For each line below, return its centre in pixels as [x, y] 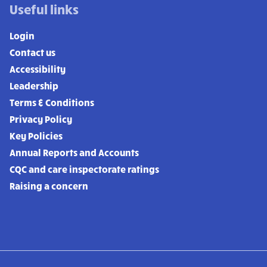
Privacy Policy [41, 119]
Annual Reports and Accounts [74, 153]
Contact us [32, 52]
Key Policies [36, 136]
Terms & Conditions [52, 103]
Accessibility [38, 69]
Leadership [34, 86]
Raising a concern [49, 186]
